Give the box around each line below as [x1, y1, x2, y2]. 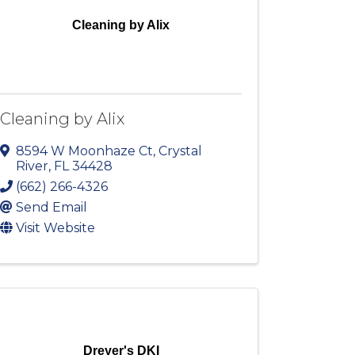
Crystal [158, 143, 203, 159]
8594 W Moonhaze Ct [16, 143, 154, 159]
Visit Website [16, 220, 96, 236]
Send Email [16, 200, 88, 216]
